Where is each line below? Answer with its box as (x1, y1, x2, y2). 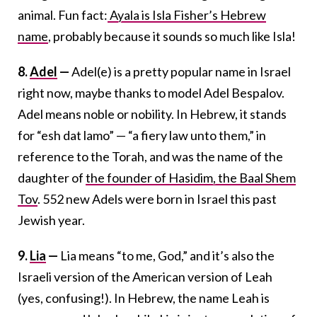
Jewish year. (18, 212, 85, 228)
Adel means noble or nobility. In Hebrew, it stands (18, 105, 287, 122)
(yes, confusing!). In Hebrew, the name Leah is (18, 289, 270, 306)
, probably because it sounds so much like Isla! (48, 28, 296, 44)
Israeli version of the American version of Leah (18, 268, 272, 284)
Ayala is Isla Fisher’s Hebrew (108, 6, 266, 23)
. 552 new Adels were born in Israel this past (38, 190, 277, 207)
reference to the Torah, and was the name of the (18, 148, 283, 164)
